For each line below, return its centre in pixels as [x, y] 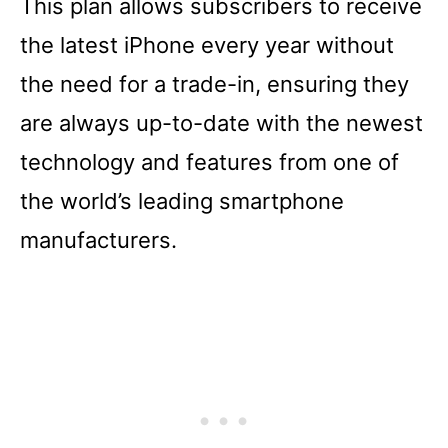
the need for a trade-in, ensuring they [214, 83]
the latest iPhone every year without [207, 44]
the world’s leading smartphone [182, 200]
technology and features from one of [209, 161]
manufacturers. [98, 239]
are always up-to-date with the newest [221, 122]
